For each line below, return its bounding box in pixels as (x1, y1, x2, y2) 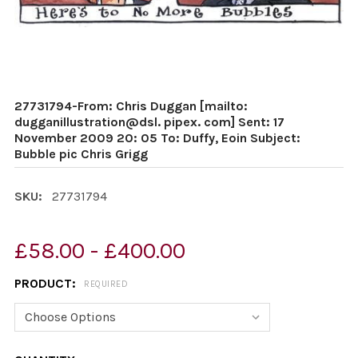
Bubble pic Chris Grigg (14, 146, 148, 161)
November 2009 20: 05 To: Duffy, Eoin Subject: (14, 130, 300, 145)
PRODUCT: (14, 276, 79, 291)
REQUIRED (84, 279, 128, 290)
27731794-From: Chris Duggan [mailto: (14, 98, 248, 113)
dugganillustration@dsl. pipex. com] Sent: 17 (14, 114, 284, 129)
